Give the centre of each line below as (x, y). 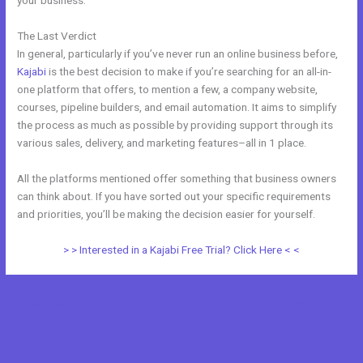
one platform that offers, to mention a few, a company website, (168, 89)
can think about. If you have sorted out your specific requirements (174, 196)
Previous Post (55, 304)
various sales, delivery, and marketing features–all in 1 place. (162, 142)
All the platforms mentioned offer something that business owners (177, 178)
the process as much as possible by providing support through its (175, 124)
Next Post (318, 304)
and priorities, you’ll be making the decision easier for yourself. (167, 214)
